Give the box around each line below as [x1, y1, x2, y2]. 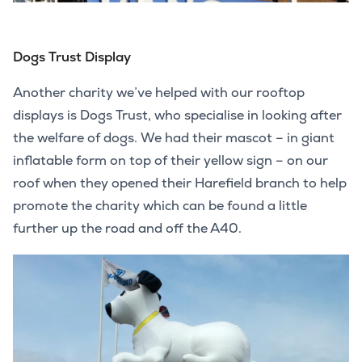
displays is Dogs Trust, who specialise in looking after [13, 107, 342, 124]
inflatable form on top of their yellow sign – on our [13, 152, 328, 170]
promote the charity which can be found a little [13, 197, 307, 215]
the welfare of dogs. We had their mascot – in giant [13, 129, 335, 147]
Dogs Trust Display [13, 48, 131, 66]
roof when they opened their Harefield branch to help [13, 175, 347, 192]
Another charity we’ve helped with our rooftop [13, 84, 305, 102]
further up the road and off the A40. [13, 220, 242, 238]
